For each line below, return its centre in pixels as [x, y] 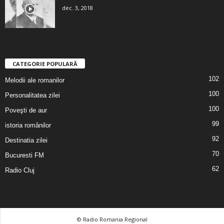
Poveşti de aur [26, 110]
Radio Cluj [20, 170]
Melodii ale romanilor [35, 80]
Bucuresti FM [24, 155]
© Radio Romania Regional [112, 219]
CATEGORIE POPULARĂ [45, 63]
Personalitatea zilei [32, 95]
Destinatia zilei [26, 140]
